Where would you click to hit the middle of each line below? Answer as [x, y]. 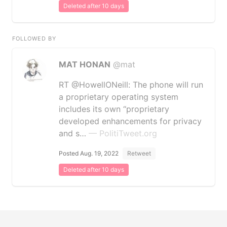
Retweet [139, 153]
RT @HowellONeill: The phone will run [131, 85]
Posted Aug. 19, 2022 [89, 153]
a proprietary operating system [119, 97]
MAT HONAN [85, 64]
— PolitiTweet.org [123, 133]
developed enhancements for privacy [130, 121]
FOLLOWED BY [34, 39]
